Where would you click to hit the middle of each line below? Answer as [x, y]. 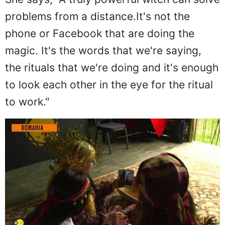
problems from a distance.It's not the [97, 17]
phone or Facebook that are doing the [100, 34]
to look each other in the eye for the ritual [109, 85]
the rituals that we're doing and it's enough [112, 68]
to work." [27, 102]
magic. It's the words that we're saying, [103, 51]
